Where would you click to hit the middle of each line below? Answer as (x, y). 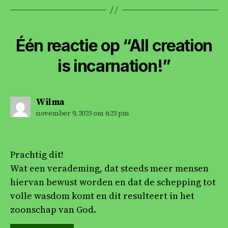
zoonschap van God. (53, 210)
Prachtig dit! (37, 155)
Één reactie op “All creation (114, 46)
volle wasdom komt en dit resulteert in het (102, 196)
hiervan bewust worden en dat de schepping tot (113, 182)
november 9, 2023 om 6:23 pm (82, 113)
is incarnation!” (114, 66)
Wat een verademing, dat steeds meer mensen (109, 168)
